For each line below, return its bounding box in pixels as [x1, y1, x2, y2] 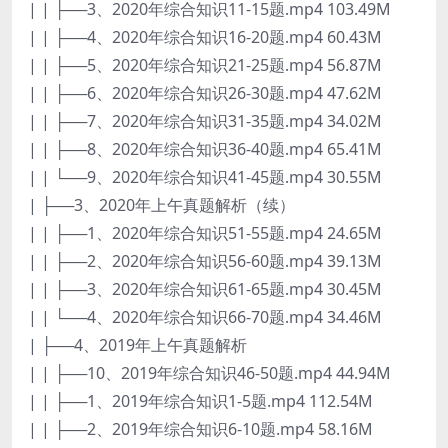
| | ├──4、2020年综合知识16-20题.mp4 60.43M [28, 25, 382, 48]
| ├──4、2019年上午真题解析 [28, 333, 247, 356]
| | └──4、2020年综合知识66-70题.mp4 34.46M [28, 305, 382, 328]
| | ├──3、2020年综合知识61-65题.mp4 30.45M [28, 277, 382, 300]
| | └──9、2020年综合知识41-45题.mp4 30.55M [28, 165, 382, 188]
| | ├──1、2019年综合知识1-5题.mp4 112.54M [28, 389, 373, 412]
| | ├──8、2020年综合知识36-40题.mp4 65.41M [28, 137, 382, 160]
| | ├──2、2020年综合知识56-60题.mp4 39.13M [28, 249, 382, 272]
